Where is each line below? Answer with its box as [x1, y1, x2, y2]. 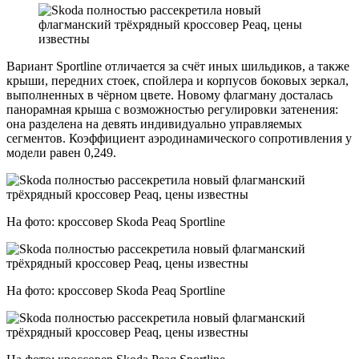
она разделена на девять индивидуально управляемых [6, 116, 302, 131]
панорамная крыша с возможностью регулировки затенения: [6, 102, 338, 116]
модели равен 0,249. [6, 145, 116, 159]
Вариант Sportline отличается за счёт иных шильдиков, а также [6, 58, 349, 73]
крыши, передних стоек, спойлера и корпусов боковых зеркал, [6, 73, 349, 87]
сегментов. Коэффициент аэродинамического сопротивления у [6, 131, 352, 145]
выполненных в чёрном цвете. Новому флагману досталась [6, 87, 333, 102]
